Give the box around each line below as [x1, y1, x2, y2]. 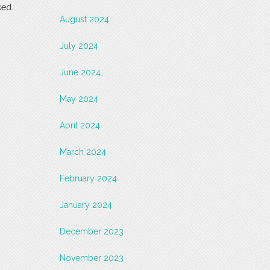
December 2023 [59, 226, 124, 236]
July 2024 [59, 40, 98, 51]
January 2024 [59, 199, 112, 210]
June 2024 [59, 67, 101, 77]
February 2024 [59, 173, 117, 183]
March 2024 [59, 146, 106, 157]
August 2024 [59, 14, 109, 24]
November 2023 [59, 253, 124, 263]
